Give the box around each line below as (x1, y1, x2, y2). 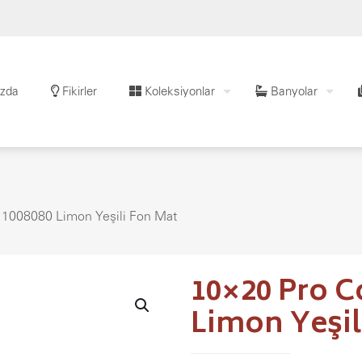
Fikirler (59, 84, 97, 98)
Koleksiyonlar (141, 84, 215, 98)
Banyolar (267, 84, 318, 98)
